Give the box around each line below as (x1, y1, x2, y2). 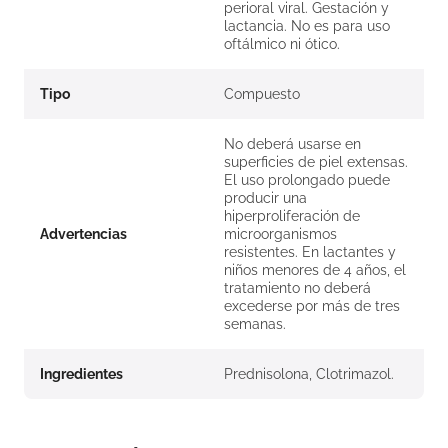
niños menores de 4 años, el (224, 262, 406, 279)
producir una (224, 190, 307, 207)
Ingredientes (40, 366, 123, 383)
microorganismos (224, 226, 337, 243)
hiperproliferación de (224, 208, 360, 225)
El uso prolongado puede (224, 172, 390, 189)
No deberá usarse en (224, 136, 361, 153)
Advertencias (40, 226, 127, 243)
